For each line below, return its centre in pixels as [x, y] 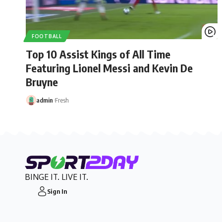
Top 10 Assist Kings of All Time [98, 54]
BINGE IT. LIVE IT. [56, 177]
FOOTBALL [47, 36]
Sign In [57, 191]
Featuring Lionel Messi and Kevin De [109, 68]
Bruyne [42, 82]
